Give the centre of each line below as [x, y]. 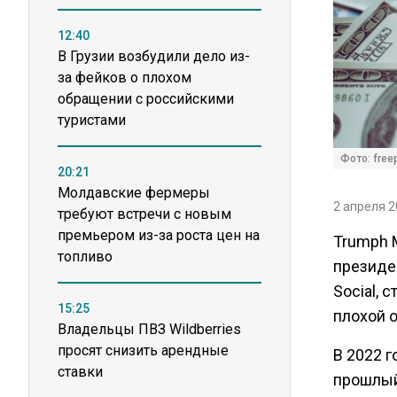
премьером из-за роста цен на [159, 235]
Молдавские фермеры [134, 193]
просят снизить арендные [143, 350]
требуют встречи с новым [144, 214]
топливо [85, 257]
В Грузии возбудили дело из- [154, 56]
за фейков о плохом [125, 78]
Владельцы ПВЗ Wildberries [149, 329]
